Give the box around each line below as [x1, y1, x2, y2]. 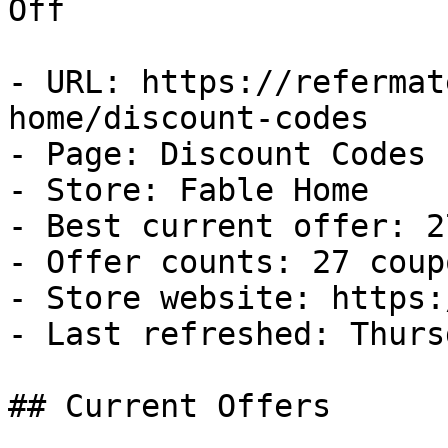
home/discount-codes [8, 100, 369, 136]
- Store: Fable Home [8, 172, 369, 208]
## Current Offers [8, 388, 331, 424]
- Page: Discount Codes [8, 136, 426, 172]
